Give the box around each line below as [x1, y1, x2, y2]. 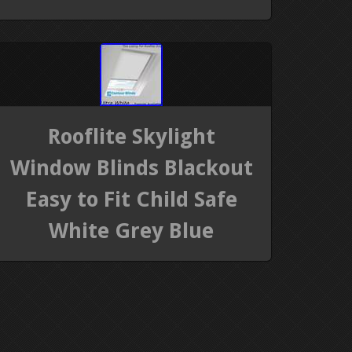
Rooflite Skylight [47, 123, 215, 148]
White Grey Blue [49, 218, 214, 243]
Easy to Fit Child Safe [25, 186, 237, 211]
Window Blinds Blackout [9, 155, 253, 180]
